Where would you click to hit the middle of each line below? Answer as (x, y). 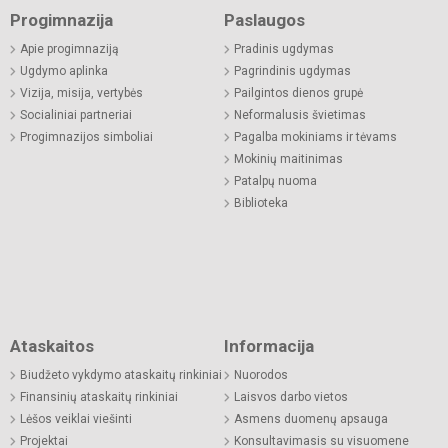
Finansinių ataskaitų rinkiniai (99, 396)
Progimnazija (61, 19)
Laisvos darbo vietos (291, 396)
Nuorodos (261, 374)
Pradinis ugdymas (284, 48)
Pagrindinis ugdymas (292, 70)
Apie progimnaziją (69, 48)
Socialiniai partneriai (76, 114)
